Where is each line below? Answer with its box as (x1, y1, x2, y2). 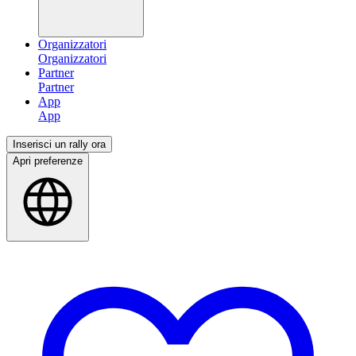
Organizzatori (38, 37, 106, 52)
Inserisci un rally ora (13, 138, 106, 151)
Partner (38, 66, 74, 80)
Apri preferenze (13, 155, 83, 168)
